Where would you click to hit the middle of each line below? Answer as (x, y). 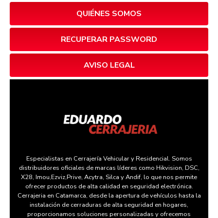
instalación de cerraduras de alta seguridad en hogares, (109, 205)
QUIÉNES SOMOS (109, 14)
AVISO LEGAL (109, 65)
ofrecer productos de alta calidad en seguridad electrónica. (109, 187)
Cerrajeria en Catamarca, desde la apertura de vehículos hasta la (109, 196)
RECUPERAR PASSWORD (109, 40)
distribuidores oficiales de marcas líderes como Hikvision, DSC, (109, 168)
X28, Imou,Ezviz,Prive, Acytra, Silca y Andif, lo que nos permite (109, 177)
